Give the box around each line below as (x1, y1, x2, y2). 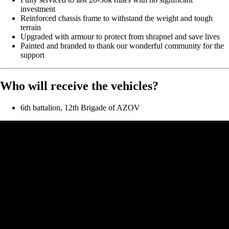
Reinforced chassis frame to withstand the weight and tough (20, 14, 213, 23)
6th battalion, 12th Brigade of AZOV (20, 103, 140, 112)
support (20, 51, 44, 60)
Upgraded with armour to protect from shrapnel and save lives (20, 32, 220, 41)
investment (20, 5, 55, 14)
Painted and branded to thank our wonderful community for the (20, 41, 224, 51)
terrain (20, 23, 41, 32)
